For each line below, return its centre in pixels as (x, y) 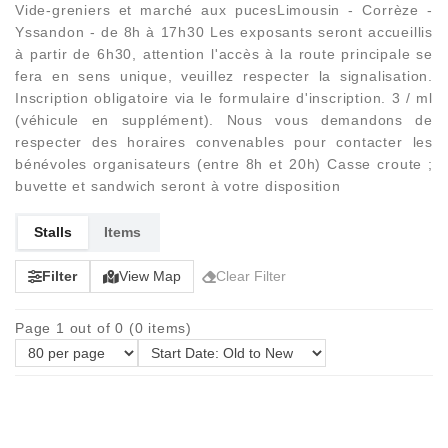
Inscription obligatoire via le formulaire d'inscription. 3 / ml (224, 98)
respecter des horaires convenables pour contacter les (224, 142)
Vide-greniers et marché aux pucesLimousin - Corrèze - (224, 10)
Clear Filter (251, 276)
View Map (150, 276)
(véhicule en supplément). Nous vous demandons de (224, 120)
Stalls (53, 232)
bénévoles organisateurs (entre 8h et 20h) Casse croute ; (224, 164)
